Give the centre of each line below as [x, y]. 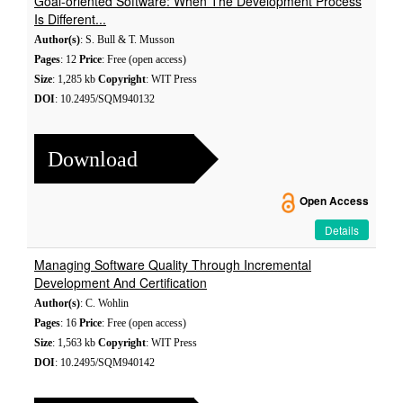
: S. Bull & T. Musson [127, 40]
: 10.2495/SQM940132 [105, 99]
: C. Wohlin [104, 303]
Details [342, 230]
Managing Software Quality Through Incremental [173, 264]
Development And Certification [121, 282]
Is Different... [70, 19]
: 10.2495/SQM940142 [105, 363]
